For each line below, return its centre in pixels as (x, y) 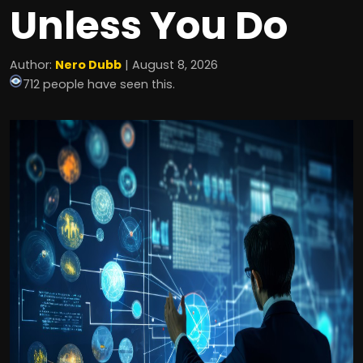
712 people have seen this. (99, 84)
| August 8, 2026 (170, 65)
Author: (32, 65)
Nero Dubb (88, 65)
